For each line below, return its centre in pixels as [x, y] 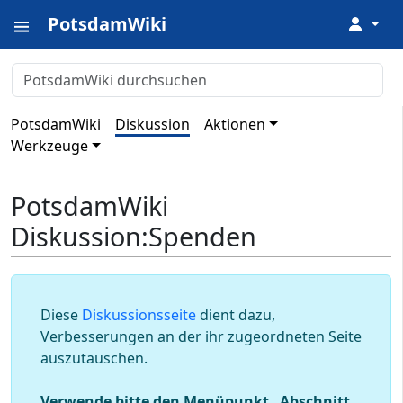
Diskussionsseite [139, 315]
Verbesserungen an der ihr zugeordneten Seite [201, 337]
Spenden [202, 237]
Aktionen [235, 124]
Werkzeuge [49, 146]
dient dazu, [236, 315]
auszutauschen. [94, 358]
